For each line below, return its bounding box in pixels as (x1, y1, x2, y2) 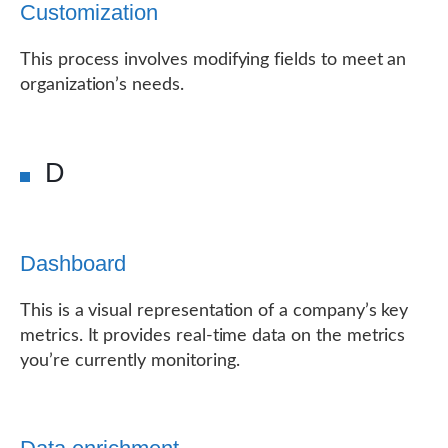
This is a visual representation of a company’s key (20, 302, 409, 320)
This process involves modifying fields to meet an (20, 51, 407, 69)
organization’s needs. (20, 76, 184, 94)
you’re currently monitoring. (20, 352, 240, 370)
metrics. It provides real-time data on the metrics (20, 327, 406, 345)
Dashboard (20, 251, 126, 276)
